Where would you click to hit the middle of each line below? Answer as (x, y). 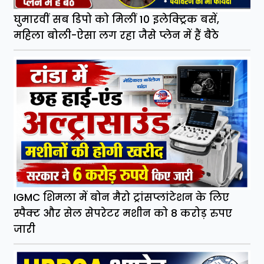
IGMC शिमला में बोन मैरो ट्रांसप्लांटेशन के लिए (122, 197)
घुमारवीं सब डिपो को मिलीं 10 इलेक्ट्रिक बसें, (117, 19)
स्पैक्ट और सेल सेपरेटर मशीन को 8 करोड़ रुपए (123, 213)
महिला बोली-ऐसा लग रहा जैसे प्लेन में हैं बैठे (116, 35)
